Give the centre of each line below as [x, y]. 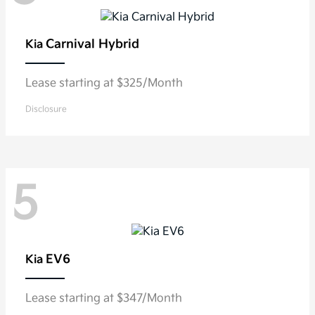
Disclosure [46, 110]
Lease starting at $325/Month [104, 84]
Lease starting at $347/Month [104, 298]
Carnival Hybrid [92, 45]
